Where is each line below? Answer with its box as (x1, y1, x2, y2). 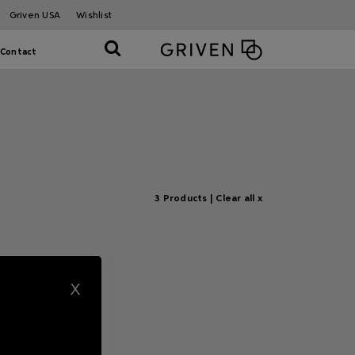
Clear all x (216, 194, 262, 204)
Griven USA (9, 11, 61, 21)
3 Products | (155, 194, 216, 204)
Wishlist (76, 11, 112, 21)
